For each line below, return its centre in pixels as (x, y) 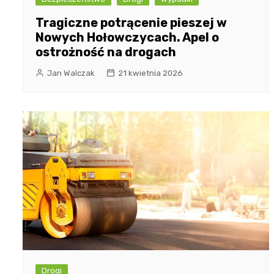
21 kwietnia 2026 (150, 73)
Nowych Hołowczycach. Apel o (127, 38)
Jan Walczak (71, 73)
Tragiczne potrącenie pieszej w (131, 23)
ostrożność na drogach (106, 52)
